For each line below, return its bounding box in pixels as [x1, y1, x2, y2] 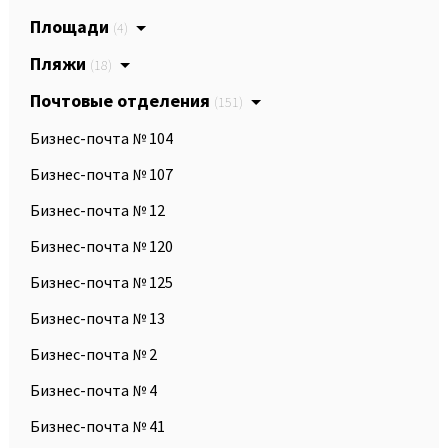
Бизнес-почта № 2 [30, 343, 157, 364]
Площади [30, 14, 113, 38]
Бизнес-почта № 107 [30, 163, 173, 184]
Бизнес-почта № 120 [30, 235, 173, 256]
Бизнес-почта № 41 [30, 415, 165, 436]
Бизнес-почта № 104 [30, 127, 173, 148]
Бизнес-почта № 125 [30, 271, 173, 292]
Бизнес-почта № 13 [30, 307, 165, 328]
